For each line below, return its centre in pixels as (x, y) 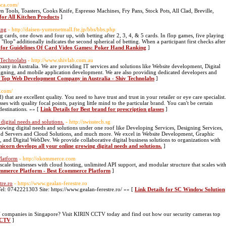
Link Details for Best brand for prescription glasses (102, 109)
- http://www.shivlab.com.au (61, 60)
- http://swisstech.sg (88, 122)
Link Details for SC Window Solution (180, 189)
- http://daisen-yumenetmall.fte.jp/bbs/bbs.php (62, 29)
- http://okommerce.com (47, 158)
